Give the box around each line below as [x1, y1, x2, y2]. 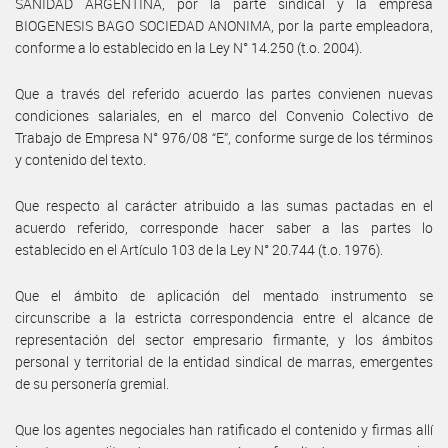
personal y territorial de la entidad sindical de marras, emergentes [15, 351, 433, 371]
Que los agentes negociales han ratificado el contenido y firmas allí [15, 419, 433, 439]
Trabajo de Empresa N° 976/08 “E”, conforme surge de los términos [15, 127, 433, 147]
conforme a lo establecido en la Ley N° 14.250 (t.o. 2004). [15, 37, 362, 57]
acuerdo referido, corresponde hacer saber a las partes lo [15, 217, 433, 237]
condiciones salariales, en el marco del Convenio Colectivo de [15, 105, 433, 125]
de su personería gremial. [15, 373, 169, 393]
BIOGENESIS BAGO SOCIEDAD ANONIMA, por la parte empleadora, [15, 15, 433, 35]
